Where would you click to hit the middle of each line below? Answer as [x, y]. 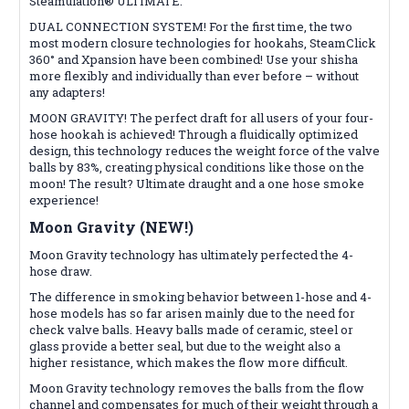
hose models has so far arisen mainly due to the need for [192, 313]
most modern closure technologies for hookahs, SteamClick [203, 42]
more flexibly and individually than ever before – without [194, 75]
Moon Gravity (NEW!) [111, 226]
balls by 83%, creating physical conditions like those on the [197, 167]
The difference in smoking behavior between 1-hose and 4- [200, 296]
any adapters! [67, 92]
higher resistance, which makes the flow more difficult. [189, 362]
